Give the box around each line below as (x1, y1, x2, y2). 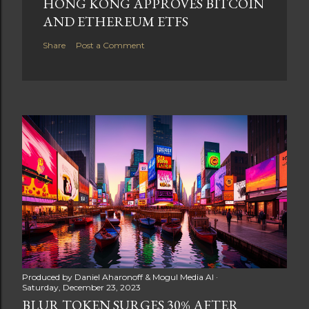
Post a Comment (76, 40, 145, 51)
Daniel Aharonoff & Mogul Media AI (74, 272, 214, 283)
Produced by (22, 272, 74, 283)
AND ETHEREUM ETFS (43, 12, 188, 31)
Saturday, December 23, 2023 (22, 282, 141, 293)
